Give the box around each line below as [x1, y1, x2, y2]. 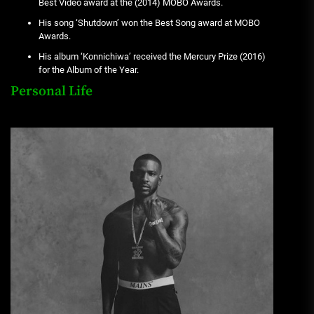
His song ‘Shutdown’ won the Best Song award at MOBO [39, 18, 260, 29]
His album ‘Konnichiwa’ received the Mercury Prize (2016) [39, 51, 266, 62]
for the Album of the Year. [39, 64, 139, 76]
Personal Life [11, 83, 93, 101]
